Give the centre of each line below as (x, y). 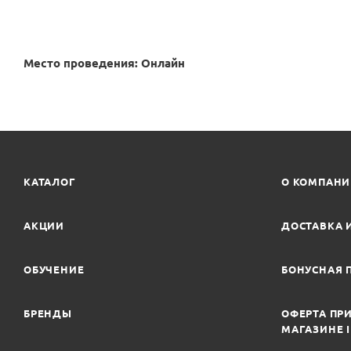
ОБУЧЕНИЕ (54, 270)
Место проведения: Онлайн (104, 63)
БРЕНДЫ (48, 313)
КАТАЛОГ (50, 182)
